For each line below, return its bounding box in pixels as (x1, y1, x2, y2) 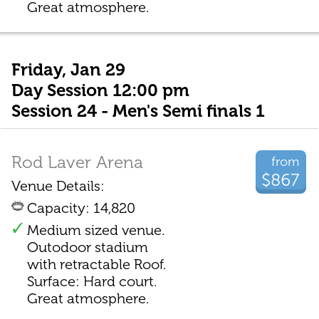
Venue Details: (11, 177, 105, 194)
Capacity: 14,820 (26, 199, 135, 216)
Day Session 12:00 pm (11, 80, 189, 101)
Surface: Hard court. (26, 272, 157, 290)
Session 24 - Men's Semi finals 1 (11, 100, 265, 122)
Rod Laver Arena (11, 151, 143, 172)
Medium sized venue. (26, 221, 164, 239)
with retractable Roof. (26, 255, 166, 273)
